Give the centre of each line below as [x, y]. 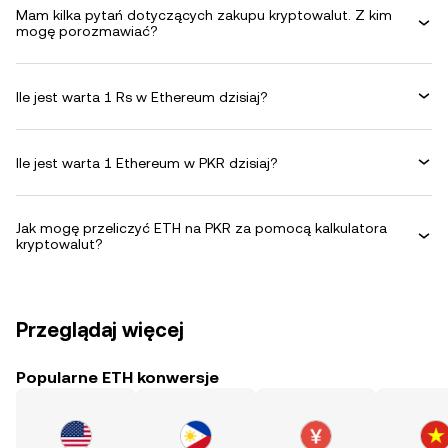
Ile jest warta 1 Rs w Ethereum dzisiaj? [142, 96]
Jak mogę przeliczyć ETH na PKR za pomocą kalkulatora [201, 228]
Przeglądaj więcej [100, 330]
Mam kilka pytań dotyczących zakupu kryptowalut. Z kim [204, 15]
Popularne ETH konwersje [117, 377]
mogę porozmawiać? [87, 31]
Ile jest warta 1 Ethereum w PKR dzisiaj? [147, 162]
